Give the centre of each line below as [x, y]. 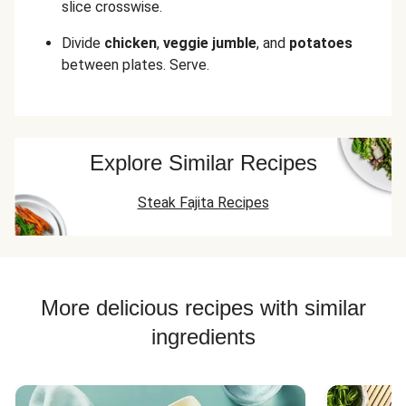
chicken [130, 43]
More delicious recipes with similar [203, 308]
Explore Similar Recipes [203, 163]
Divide [83, 43]
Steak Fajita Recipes [203, 203]
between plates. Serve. [135, 65]
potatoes [321, 43]
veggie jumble [210, 43]
